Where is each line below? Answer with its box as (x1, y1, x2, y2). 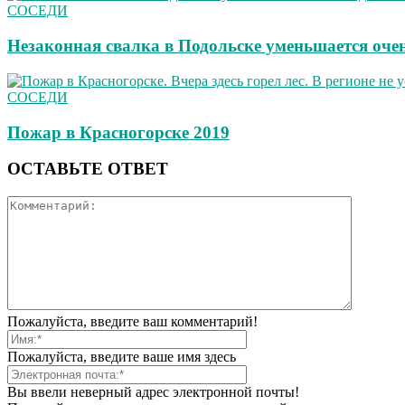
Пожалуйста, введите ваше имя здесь (7, 349, 236, 364)
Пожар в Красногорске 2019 (7, 122, 230, 142)
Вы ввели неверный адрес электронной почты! (7, 384, 299, 400)
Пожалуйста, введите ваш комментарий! (7, 314, 258, 329)
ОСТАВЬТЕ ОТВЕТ (7, 159, 168, 179)
